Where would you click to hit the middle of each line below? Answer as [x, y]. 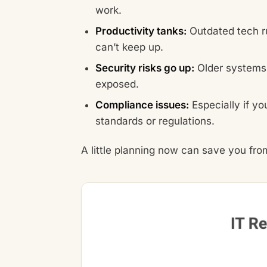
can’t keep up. [129, 47]
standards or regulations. [155, 121]
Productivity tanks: [141, 31]
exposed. [117, 84]
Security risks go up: [145, 68]
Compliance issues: [142, 105]
